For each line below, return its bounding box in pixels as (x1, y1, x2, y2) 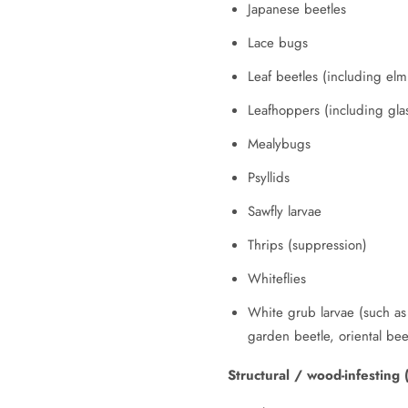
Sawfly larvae (247, 201, 321, 222)
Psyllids (247, 168, 290, 189)
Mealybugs (247, 134, 311, 155)
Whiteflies (247, 269, 306, 290)
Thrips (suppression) (247, 235, 367, 256)
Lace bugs (247, 33, 308, 54)
